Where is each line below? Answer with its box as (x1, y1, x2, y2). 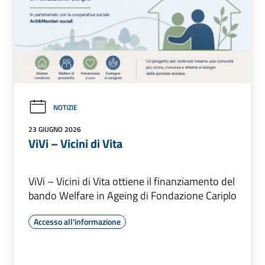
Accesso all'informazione (34, 215, 121, 228)
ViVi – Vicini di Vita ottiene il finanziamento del (28, 173, 235, 190)
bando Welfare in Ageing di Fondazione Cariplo (28, 188, 237, 204)
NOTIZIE (53, 101, 77, 113)
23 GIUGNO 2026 (28, 124, 81, 135)
